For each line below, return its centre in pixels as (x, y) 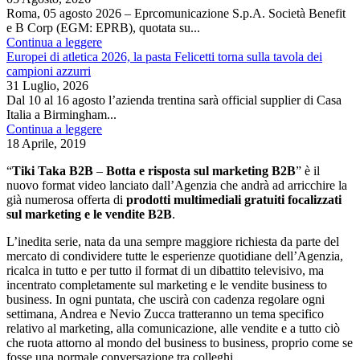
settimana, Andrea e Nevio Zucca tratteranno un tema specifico (165, 314)
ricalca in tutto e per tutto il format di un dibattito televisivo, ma (165, 270)
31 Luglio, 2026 (47, 86)
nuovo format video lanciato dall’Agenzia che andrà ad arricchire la (177, 185)
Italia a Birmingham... (61, 115)
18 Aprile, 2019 (46, 143)
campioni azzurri (49, 71)
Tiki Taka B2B (53, 171)
